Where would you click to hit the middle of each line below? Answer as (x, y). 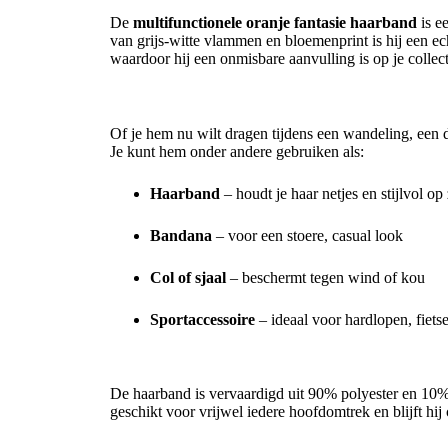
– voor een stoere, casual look (307, 235)
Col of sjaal (188, 277)
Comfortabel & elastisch (191, 361)
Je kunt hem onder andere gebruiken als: (237, 151)
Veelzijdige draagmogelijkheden (218, 100)
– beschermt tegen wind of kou (325, 277)
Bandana (181, 235)
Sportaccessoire (202, 319)
